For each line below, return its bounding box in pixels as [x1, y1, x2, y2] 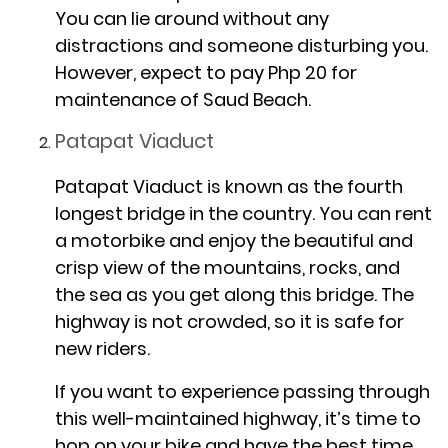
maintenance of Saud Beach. [55, 86, 311, 112]
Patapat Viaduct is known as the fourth [55, 173, 403, 199]
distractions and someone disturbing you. [55, 32, 428, 58]
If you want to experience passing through [55, 378, 430, 404]
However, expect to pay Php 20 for [55, 59, 357, 85]
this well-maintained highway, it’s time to [55, 405, 421, 431]
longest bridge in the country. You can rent [55, 200, 432, 226]
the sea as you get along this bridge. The [55, 281, 414, 307]
